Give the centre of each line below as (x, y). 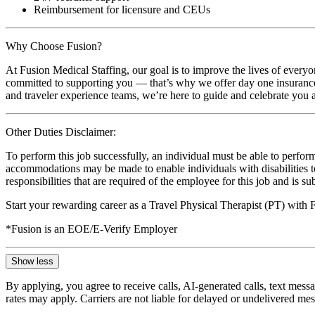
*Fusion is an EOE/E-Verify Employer (91, 229)
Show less (32, 261)
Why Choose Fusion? (54, 46)
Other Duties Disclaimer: (61, 131)
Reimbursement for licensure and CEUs (122, 9)
